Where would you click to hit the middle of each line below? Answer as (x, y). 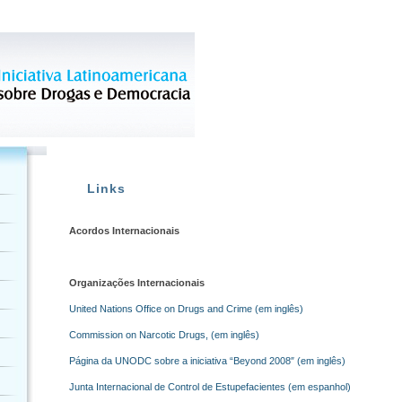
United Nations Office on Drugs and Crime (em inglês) (186, 309)
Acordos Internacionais (124, 231)
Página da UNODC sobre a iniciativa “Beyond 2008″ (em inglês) (209, 361)
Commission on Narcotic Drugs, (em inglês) (164, 335)
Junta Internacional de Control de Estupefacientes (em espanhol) (210, 387)
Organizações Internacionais (137, 283)
